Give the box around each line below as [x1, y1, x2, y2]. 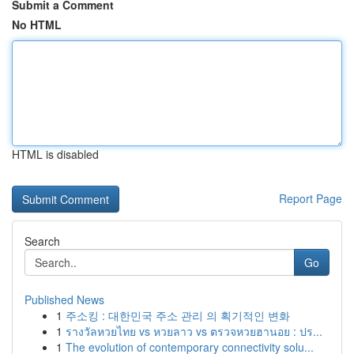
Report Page [279, 190, 342, 206]
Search [24, 233, 60, 249]
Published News [24, 292, 104, 307]
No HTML [12, 17, 62, 32]
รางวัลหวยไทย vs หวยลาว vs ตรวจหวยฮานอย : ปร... [66, 323, 322, 339]
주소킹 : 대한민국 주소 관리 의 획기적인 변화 [66, 307, 290, 323]
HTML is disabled [12, 146, 99, 162]
